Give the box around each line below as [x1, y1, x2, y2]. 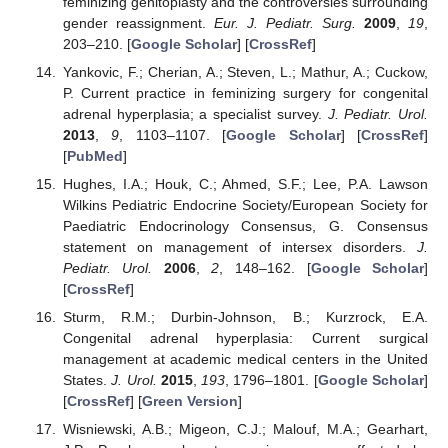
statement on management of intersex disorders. [62, 238, 417, 255]
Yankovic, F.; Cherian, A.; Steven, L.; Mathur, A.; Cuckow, [62, 63, 428, 80]
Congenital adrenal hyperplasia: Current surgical [62, 329, 428, 346]
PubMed [66, 147, 123, 164]
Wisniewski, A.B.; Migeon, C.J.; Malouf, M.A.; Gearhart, [62, 421, 428, 438]
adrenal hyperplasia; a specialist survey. [62, 105, 328, 122]
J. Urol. [111, 371, 157, 388]
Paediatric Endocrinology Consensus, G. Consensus [62, 217, 428, 234]
